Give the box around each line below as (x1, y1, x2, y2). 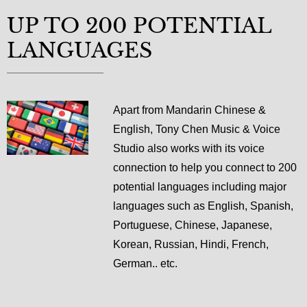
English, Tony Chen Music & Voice (112, 123, 280, 135)
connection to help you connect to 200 (112, 161, 297, 173)
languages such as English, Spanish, (112, 199, 293, 212)
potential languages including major (112, 180, 286, 193)
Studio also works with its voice (112, 142, 265, 154)
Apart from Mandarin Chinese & (112, 103, 266, 116)
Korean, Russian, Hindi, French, (112, 238, 269, 250)
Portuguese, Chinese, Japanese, (112, 219, 272, 231)
